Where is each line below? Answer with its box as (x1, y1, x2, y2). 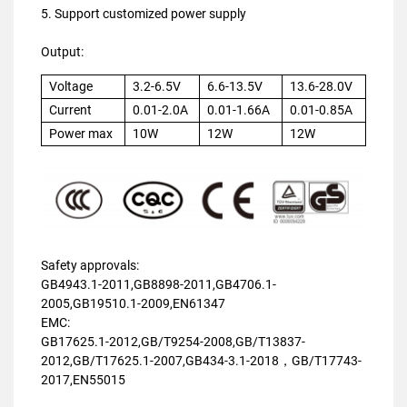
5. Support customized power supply (41, 6, 246, 22)
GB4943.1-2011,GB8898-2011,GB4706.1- (41, 276, 276, 292)
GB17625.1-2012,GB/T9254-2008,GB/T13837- (41, 333, 305, 349)
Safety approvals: (41, 257, 139, 273)
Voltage (49, 79, 93, 94)
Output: (41, 45, 84, 60)
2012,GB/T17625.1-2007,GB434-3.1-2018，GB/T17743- (41, 352, 362, 368)
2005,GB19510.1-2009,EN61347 (41, 295, 225, 311)
